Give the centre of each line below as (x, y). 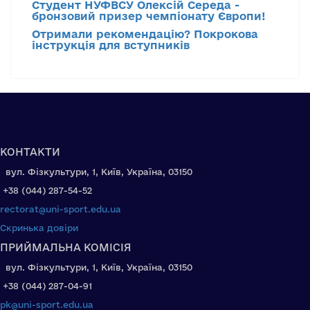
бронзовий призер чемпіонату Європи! (149, 16)
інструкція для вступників (111, 45)
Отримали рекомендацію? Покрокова (145, 34)
